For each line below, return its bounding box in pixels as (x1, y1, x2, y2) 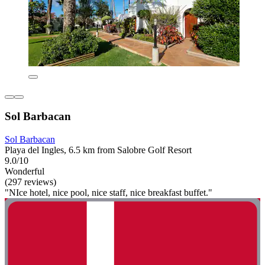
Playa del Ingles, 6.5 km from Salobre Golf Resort (5, 144, 192, 155)
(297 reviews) (5, 176, 56, 187)
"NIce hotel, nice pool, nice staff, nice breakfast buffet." (5, 187, 212, 198)
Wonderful (5, 166, 44, 176)
